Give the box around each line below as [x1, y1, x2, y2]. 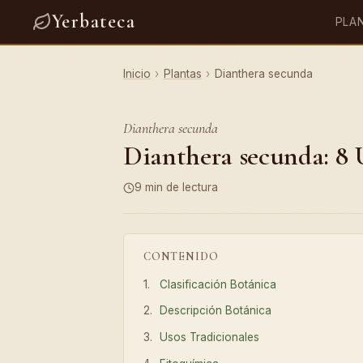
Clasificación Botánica [160, 277, 277, 291]
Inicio [123, 67, 151, 80]
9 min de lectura [135, 181, 218, 194]
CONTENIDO [143, 249, 219, 263]
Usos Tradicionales [160, 331, 260, 344]
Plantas [163, 67, 202, 80]
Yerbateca [52, 10, 135, 33]
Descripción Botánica [160, 304, 272, 318]
